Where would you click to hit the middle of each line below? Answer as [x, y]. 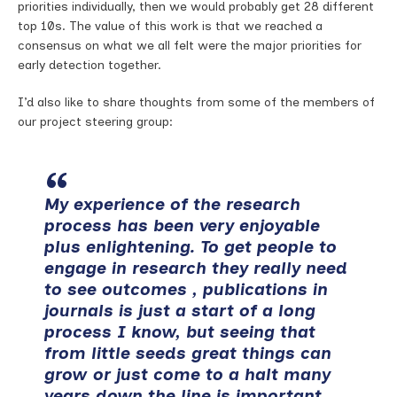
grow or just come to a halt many [187, 374]
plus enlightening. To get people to [191, 247]
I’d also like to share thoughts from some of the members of [196, 102]
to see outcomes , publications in [186, 289]
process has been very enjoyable [182, 226]
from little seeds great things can [188, 353]
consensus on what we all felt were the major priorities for [190, 46]
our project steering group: [95, 122]
